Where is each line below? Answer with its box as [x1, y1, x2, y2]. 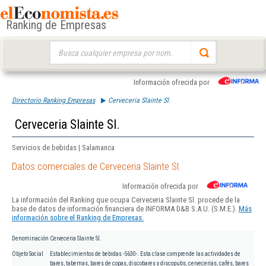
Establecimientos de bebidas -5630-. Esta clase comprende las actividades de [50, 251, 240, 258]
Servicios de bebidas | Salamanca [12, 143, 115, 152]
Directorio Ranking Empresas [12, 96, 95, 104]
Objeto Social [12, 251, 43, 258]
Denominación [12, 235, 49, 242]
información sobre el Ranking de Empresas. [12, 213, 144, 223]
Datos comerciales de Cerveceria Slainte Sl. [12, 160, 181, 173]
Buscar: [49, 42, 72, 50]
